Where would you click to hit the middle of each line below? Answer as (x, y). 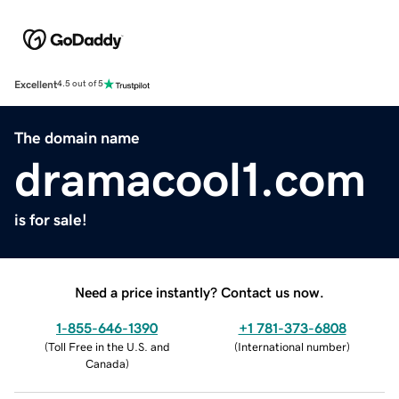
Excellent (36, 84)
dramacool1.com (190, 179)
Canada (105, 363)
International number (292, 346)
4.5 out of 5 (80, 84)
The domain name (77, 138)
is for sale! (51, 220)
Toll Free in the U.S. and (109, 346)
